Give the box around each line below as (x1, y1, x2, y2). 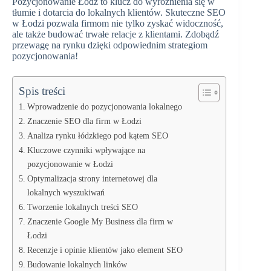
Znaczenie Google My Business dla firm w (27, 217, 173, 227)
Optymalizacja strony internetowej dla (27, 174, 157, 184)
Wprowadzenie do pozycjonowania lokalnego (27, 102, 182, 112)
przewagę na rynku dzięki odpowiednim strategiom (12, 40, 207, 51)
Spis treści (19, 85, 65, 98)
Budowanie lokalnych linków (27, 260, 127, 270)
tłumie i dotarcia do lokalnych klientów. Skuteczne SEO (12, 7, 226, 18)
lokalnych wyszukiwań (27, 188, 105, 198)
